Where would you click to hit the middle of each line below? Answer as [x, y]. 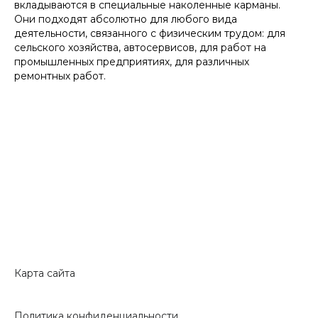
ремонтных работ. [60, 76]
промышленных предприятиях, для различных [132, 62]
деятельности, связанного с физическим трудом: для [150, 33]
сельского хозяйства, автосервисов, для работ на [140, 48]
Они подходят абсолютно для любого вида [126, 19]
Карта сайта [45, 273]
